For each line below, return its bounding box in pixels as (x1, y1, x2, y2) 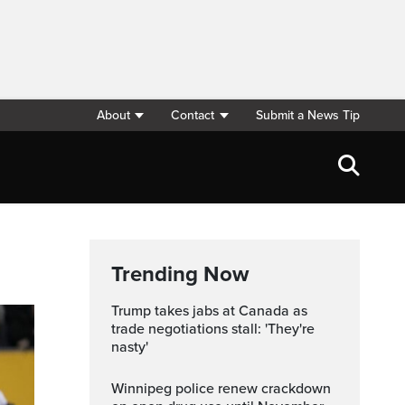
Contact (171, 108, 215, 123)
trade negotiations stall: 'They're (111, 320, 315, 338)
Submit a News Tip (256, 108, 360, 123)
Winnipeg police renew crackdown (111, 380, 124, 398)
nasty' (111, 338, 148, 356)
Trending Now (111, 261, 249, 287)
